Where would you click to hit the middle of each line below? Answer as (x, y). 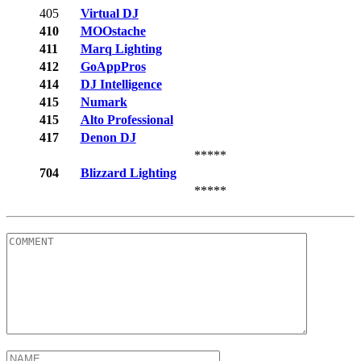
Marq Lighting (121, 49)
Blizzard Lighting (128, 173)
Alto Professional (127, 120)
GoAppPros (113, 67)
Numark (104, 102)
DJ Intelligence (121, 85)
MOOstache (113, 31)
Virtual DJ (109, 14)
